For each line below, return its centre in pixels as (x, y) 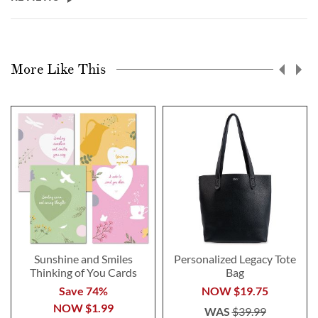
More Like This (58, 69)
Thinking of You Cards (83, 272)
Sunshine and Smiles (83, 258)
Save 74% (83, 290)
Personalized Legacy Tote (235, 258)
